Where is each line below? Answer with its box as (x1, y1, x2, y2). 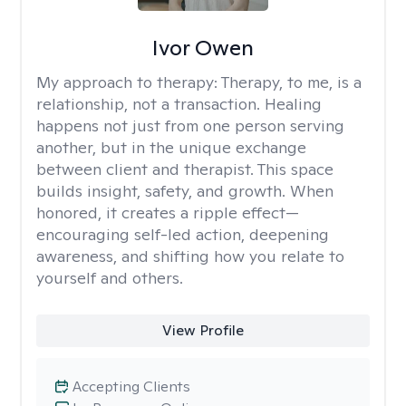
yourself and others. (36, 267, 183, 288)
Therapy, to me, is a (221, 72, 362, 92)
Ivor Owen (151, 34, 254, 62)
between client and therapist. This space (36, 159, 333, 179)
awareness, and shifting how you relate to (36, 246, 344, 266)
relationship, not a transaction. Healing (36, 93, 322, 114)
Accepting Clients (72, 377, 190, 396)
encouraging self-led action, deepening (36, 224, 329, 245)
